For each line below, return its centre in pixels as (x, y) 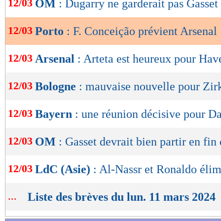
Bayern (55, 114)
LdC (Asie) (64, 169)
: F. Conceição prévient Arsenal (142, 31)
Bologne (57, 87)
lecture (35, 22)
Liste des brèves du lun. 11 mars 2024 (122, 197)
